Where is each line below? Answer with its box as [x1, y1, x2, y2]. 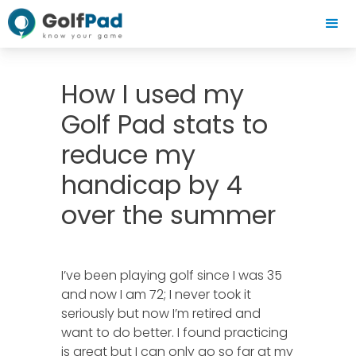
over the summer [61, 197, 277, 233]
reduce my [61, 137, 196, 172]
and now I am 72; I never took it [61, 285, 252, 304]
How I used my [61, 76, 245, 112]
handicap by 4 [61, 167, 243, 203]
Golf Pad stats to [61, 106, 269, 142]
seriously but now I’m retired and [61, 304, 261, 323]
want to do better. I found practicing [61, 323, 288, 342]
